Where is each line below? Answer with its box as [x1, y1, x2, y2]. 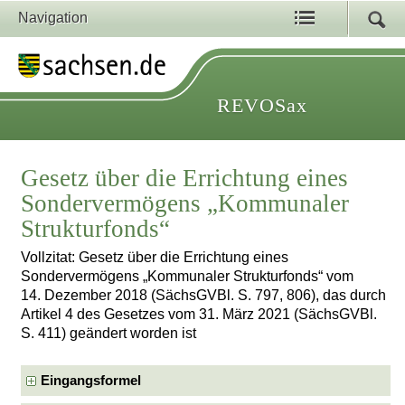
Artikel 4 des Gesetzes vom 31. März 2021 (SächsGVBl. [21, 306, 378, 323]
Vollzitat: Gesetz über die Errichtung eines [21, 250, 289, 266]
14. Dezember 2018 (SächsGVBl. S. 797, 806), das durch [21, 287, 387, 304]
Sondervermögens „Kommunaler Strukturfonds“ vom [21, 268, 354, 285]
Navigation [18, 10, 88, 25]
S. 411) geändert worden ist [21, 325, 197, 342]
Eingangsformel [41, 372, 142, 388]
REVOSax [217, 94, 307, 117]
